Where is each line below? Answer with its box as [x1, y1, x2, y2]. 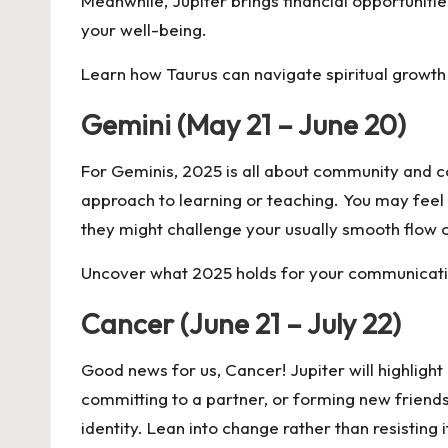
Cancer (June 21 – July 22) [81, 306, 401, 341]
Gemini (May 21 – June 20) [81, 107, 406, 142]
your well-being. [81, 19, 207, 40]
